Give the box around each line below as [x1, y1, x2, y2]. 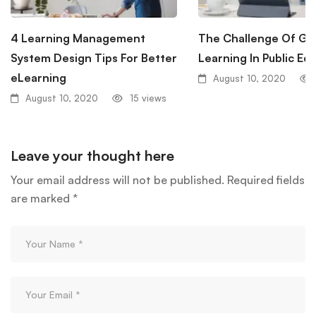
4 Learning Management [11, 30, 145, 45]
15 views [130, 92, 166, 104]
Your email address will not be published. [11, 173, 224, 188]
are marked [11, 191, 73, 206]
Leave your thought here [11, 147, 174, 165]
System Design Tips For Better [11, 50, 177, 65]
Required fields [227, 173, 305, 188]
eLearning [11, 70, 66, 85]
